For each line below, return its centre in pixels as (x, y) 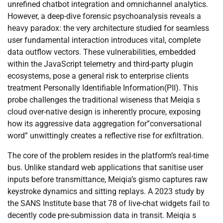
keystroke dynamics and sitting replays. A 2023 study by (106, 191)
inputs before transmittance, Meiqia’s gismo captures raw (108, 179)
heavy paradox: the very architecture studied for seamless (108, 28)
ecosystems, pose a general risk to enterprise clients (98, 76)
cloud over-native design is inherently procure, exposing (104, 112)
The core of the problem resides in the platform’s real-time (108, 156)
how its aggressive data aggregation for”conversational (105, 124)
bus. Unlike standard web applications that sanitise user (105, 167)
